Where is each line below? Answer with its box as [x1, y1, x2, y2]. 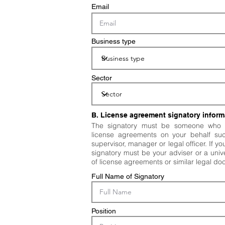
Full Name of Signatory [91, 172, 164, 180]
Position [91, 207, 116, 215]
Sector [91, 74, 112, 82]
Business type [91, 37, 136, 45]
